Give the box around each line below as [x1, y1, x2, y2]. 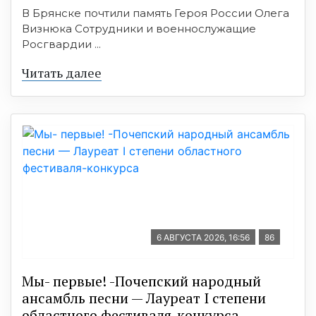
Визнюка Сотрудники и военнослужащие [22, 21, 256, 35]
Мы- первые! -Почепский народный [22, 271, 261, 291]
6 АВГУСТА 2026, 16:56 [157, 231, 250, 243]
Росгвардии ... [22, 37, 101, 51]
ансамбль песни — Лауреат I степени [22, 288, 266, 308]
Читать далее [22, 63, 102, 81]
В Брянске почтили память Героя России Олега [22, 6, 289, 20]
